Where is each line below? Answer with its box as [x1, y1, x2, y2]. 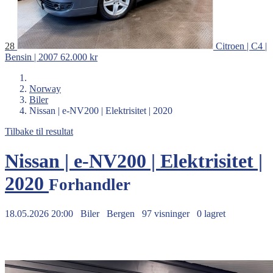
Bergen [107, 208, 137, 219]
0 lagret [197, 208, 225, 219]
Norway [29, 83, 61, 94]
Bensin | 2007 [5, 51, 58, 62]
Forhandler [49, 175, 130, 194]
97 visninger [142, 208, 192, 219]
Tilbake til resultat [5, 126, 73, 136]
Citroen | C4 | [216, 40, 267, 51]
